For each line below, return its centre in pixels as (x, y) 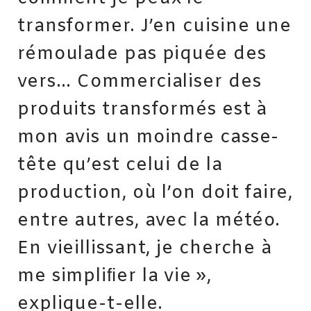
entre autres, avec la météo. (149, 221)
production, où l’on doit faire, (155, 193)
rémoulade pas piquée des (142, 54)
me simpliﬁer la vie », (115, 277)
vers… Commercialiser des (140, 82)
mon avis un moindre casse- (149, 138)
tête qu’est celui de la (120, 166)
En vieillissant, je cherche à (145, 249)
